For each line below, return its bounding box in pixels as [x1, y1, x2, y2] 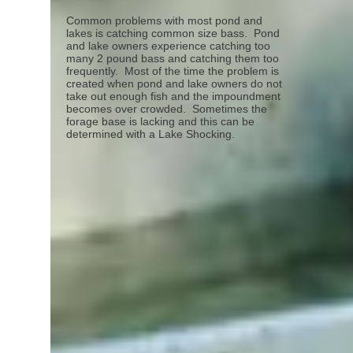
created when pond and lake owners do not [66, 77, 282, 90]
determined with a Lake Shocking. [66, 128, 238, 140]
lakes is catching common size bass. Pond [66, 27, 280, 39]
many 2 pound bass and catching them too [66, 52, 279, 65]
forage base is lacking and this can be [66, 115, 255, 128]
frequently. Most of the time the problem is [66, 65, 279, 77]
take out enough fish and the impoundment [66, 90, 281, 102]
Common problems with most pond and [66, 14, 262, 27]
